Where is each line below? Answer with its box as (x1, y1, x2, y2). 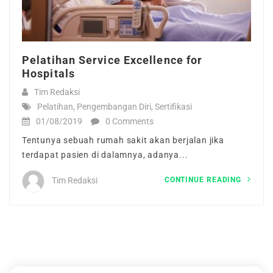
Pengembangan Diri (77, 101, 151, 112)
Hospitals (22, 66, 75, 80)
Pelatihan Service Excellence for (22, 53, 203, 66)
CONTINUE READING (164, 175, 244, 184)
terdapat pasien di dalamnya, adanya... (22, 149, 188, 160)
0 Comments (105, 116, 154, 126)
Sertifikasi (155, 101, 192, 112)
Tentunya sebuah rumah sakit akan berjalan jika (22, 135, 224, 145)
